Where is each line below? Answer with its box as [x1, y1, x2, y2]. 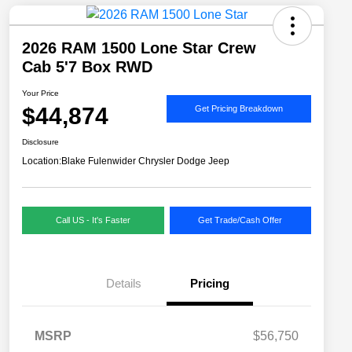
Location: [22, 156, 61, 167]
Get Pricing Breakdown [195, 103, 283, 113]
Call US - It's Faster [55, 215, 130, 225]
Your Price [22, 89, 59, 98]
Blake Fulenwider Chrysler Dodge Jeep [61, 156, 229, 167]
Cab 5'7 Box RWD [22, 58, 152, 76]
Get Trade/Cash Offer [198, 215, 283, 225]
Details [105, 277, 141, 291]
